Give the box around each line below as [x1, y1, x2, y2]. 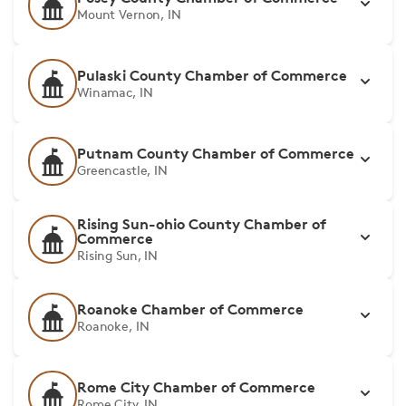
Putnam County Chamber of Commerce [77, 144, 354, 162]
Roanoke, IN [77, 318, 150, 333]
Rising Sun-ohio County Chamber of [77, 215, 326, 233]
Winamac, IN [77, 84, 153, 100]
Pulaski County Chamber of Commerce [77, 66, 347, 84]
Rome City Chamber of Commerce [77, 378, 315, 396]
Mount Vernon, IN [77, 6, 181, 22]
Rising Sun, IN [77, 247, 159, 263]
